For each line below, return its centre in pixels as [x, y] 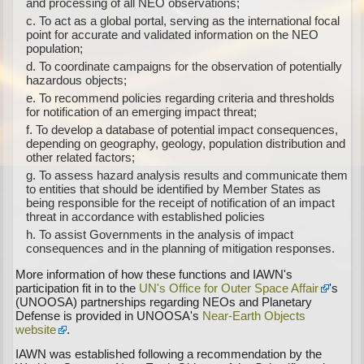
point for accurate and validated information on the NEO [173, 35]
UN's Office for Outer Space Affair [229, 288]
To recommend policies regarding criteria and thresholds [187, 98]
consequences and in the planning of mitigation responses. [181, 248]
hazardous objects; [77, 80]
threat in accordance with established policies [146, 217]
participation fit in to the [78, 288]
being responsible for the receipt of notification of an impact [181, 203]
